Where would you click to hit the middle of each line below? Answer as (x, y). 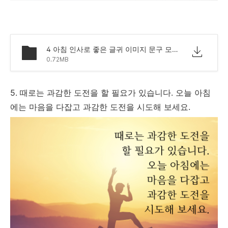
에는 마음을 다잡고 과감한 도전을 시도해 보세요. (102, 107)
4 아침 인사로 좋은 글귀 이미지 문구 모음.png (175, 49)
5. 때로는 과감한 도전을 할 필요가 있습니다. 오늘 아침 (110, 92)
